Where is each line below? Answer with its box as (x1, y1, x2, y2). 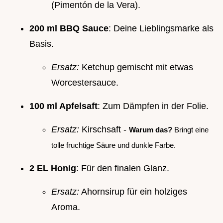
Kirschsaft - (79, 124, 129, 134)
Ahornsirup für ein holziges (79, 186, 187, 197)
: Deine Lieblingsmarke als (109, 23, 214, 33)
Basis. (29, 38, 54, 49)
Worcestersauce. (51, 77, 118, 88)
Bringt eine (172, 125, 209, 134)
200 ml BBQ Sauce (29, 23, 109, 33)
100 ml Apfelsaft (29, 101, 98, 111)
